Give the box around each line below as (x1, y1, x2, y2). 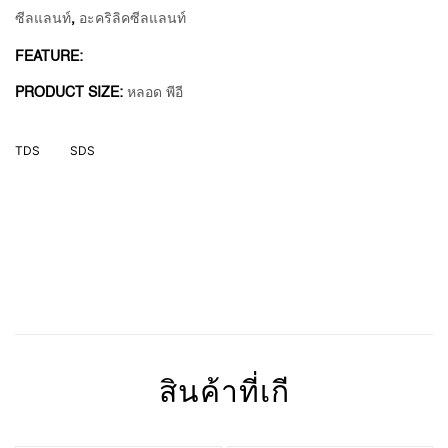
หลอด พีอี (127, 85, 183, 100)
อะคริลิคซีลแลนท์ (79, 11, 186, 26)
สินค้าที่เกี (158, 378, 290, 409)
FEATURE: (15, 49, 83, 64)
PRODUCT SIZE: (15, 85, 127, 100)
